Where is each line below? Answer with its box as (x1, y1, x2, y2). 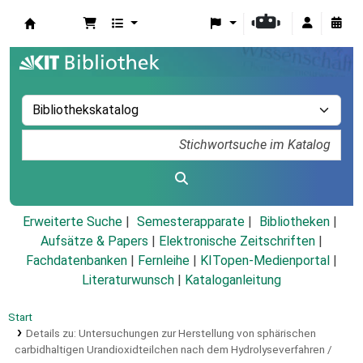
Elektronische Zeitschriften (159, 233, 315, 250)
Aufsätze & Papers (41, 233, 148, 250)
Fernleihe (138, 253, 190, 269)
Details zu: (25, 327, 79, 340)
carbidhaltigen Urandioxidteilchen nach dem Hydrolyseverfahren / (15, 343, 332, 357)
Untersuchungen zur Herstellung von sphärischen (78, 327, 316, 340)
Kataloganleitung (185, 272, 281, 288)
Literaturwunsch (82, 272, 174, 288)
